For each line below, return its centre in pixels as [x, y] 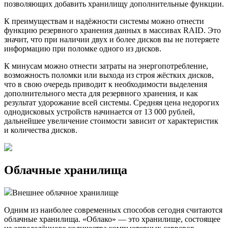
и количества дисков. [41, 130]
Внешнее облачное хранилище [65, 192]
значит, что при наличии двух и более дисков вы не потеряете [112, 39]
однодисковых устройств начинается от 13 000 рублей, [99, 111]
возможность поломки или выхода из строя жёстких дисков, [109, 75]
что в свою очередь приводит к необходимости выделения [106, 84]
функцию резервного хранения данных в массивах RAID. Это [112, 30]
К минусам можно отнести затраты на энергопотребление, [106, 66]
